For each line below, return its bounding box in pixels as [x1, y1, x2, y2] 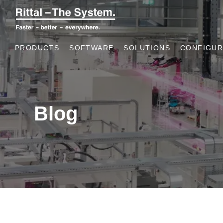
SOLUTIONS [123, 44, 171, 52]
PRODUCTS [15, 44, 60, 52]
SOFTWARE [69, 44, 114, 52]
